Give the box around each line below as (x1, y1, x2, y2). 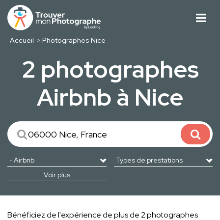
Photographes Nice (42, 36, 106, 45)
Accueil (9, 36, 34, 45)
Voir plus (43, 170, 70, 180)
